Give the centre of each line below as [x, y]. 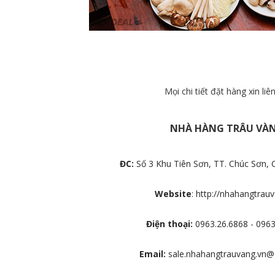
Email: [152, 254]
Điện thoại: [169, 223]
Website [173, 193]
